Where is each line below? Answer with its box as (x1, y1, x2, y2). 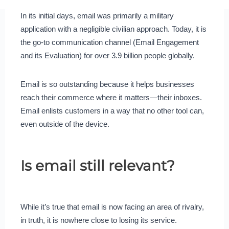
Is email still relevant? (20, 156, 175, 174)
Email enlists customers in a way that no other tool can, (20, 106, 204, 115)
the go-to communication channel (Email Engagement (20, 37, 199, 47)
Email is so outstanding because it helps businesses (20, 79, 194, 88)
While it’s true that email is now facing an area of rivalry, (20, 202, 204, 211)
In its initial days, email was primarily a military (20, 11, 174, 20)
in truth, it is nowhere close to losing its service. (20, 215, 177, 224)
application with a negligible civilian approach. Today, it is (20, 24, 207, 33)
